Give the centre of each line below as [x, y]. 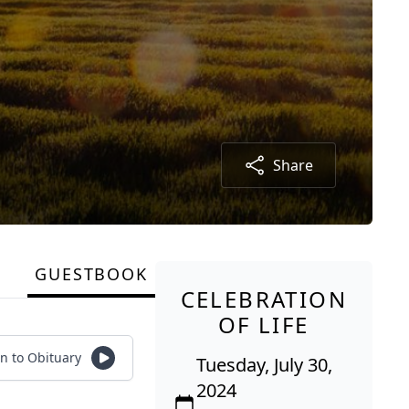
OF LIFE [263, 324]
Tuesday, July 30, [264, 364]
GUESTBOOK [91, 273]
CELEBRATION [263, 299]
